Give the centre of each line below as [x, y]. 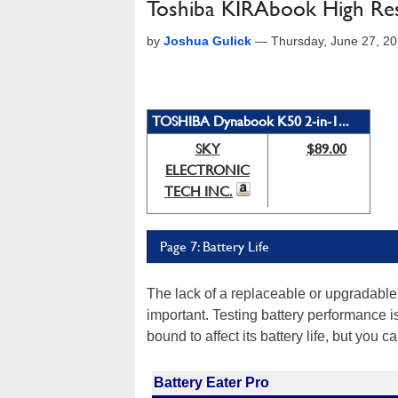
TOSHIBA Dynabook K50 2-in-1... [251, 121]
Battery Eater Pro [211, 382]
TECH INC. [199, 191]
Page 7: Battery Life [215, 247]
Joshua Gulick [207, 41]
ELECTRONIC [207, 170]
